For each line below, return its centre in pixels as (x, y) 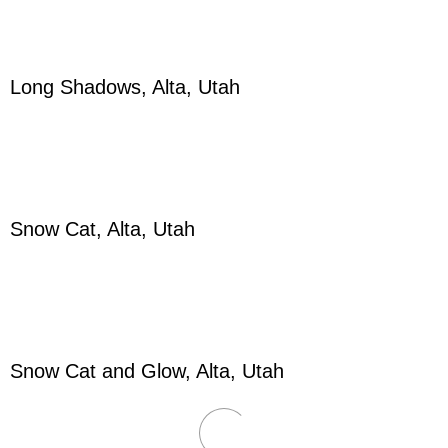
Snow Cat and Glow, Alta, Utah (147, 371)
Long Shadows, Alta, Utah (125, 87)
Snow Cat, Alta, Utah (102, 229)
